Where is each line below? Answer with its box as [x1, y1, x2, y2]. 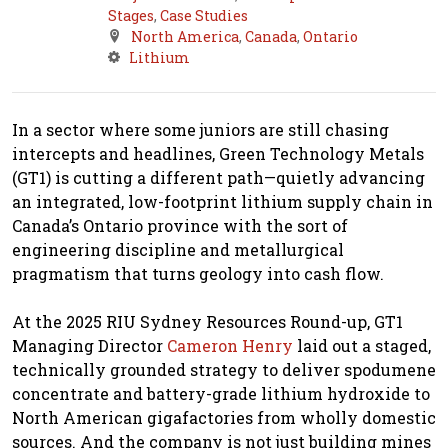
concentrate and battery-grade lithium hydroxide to [12, 382, 430, 404]
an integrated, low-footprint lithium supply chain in [12, 190, 433, 212]
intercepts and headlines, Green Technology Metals [12, 142, 424, 164]
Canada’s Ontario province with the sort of [12, 214, 348, 236]
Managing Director [12, 334, 167, 356]
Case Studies [160, 5, 248, 25]
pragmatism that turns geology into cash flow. [12, 262, 384, 284]
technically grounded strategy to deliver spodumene [12, 358, 436, 380]
